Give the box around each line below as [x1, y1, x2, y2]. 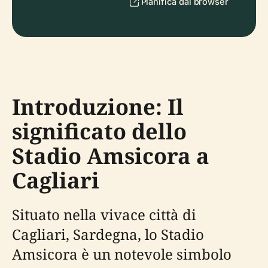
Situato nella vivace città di [12, 205, 196, 224]
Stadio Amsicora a [12, 141, 209, 170]
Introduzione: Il [12, 92, 184, 121]
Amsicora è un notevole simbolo [12, 244, 232, 264]
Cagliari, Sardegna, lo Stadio [12, 224, 204, 244]
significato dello [12, 117, 187, 146]
